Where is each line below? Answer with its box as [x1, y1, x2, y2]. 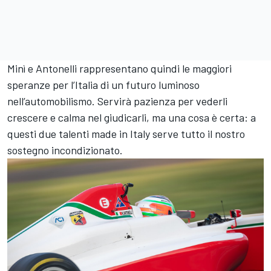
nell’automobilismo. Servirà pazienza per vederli [7, 94, 227, 108]
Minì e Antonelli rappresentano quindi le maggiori [7, 62, 232, 76]
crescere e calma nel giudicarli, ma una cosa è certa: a [7, 111, 256, 125]
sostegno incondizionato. [7, 143, 123, 157]
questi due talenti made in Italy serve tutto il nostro [7, 127, 245, 141]
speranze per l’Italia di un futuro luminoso [7, 78, 200, 92]
